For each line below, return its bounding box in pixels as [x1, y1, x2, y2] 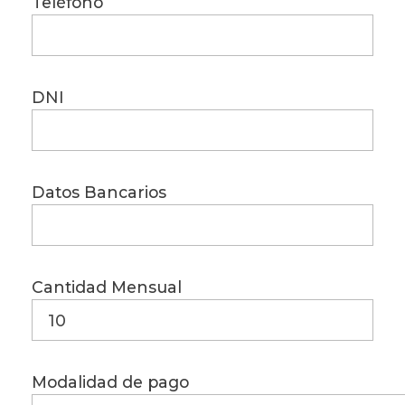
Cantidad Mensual [32, 278, 182, 297]
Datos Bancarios [32, 183, 166, 202]
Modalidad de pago [32, 372, 189, 392]
